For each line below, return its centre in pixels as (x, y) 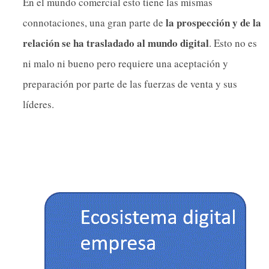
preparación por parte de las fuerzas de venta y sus (130, 84)
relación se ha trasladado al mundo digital (116, 43)
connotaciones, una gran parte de (94, 23)
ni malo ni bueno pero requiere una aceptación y (125, 64)
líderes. (38, 104)
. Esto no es (233, 43)
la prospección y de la (213, 23)
